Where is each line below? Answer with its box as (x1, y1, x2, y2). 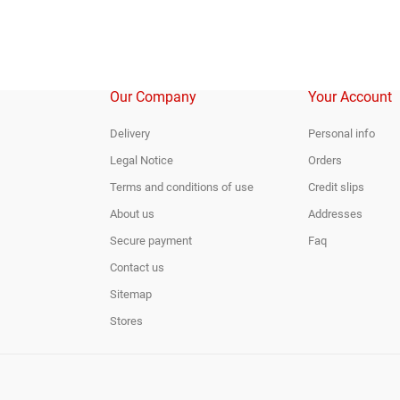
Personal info (308, 127, 376, 140)
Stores (109, 314, 143, 328)
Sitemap (109, 287, 152, 301)
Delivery (109, 127, 150, 140)
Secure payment (109, 234, 192, 247)
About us (109, 207, 154, 221)
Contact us (109, 261, 164, 274)
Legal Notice (109, 154, 173, 167)
